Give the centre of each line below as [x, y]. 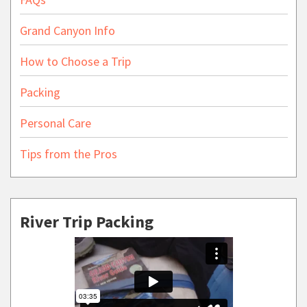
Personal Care [55, 123]
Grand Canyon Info [67, 30]
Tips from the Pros [68, 153]
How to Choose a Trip [75, 61]
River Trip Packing [86, 222]
